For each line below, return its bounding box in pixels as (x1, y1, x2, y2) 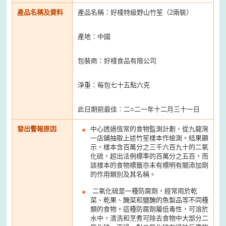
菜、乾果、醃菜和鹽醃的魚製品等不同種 (90, 196, 209, 204)
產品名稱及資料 (17, 8, 64, 16)
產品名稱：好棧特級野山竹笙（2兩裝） (78, 8, 193, 16)
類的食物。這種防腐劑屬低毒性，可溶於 (90, 205, 209, 213)
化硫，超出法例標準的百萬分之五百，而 (90, 152, 209, 160)
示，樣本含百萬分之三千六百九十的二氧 (90, 143, 209, 151)
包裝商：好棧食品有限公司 (78, 56, 157, 65)
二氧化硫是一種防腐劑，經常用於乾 (90, 187, 198, 195)
